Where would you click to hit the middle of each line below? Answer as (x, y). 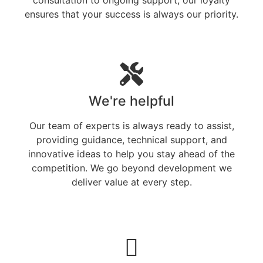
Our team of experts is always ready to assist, (131, 125)
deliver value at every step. (131, 182)
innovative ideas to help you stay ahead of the (131, 154)
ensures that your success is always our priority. (131, 14)
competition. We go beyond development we (131, 168)
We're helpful (131, 101)
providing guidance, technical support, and (131, 139)
